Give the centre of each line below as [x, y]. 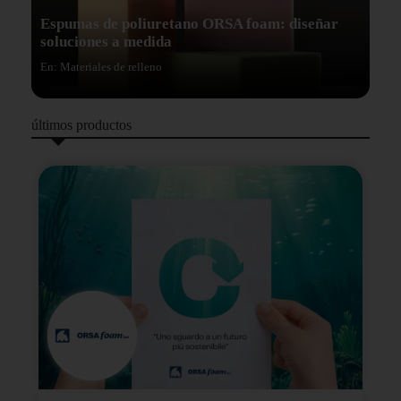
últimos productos [81, 125]
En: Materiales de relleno [101, 67]
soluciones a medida [106, 42]
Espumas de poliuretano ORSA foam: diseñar [189, 24]
